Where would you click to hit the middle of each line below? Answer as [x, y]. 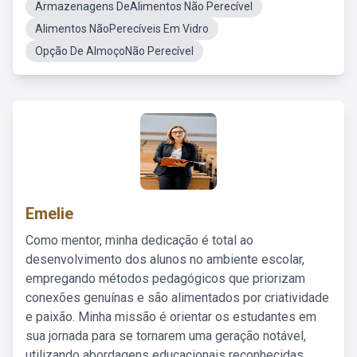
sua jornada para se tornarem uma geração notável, [166, 336]
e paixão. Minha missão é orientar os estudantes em [171, 317]
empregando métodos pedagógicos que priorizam [165, 279]
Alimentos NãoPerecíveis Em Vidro [122, 29]
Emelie [49, 214]
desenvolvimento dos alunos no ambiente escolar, [165, 259]
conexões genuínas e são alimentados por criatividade [177, 298]
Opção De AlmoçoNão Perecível [114, 51]
